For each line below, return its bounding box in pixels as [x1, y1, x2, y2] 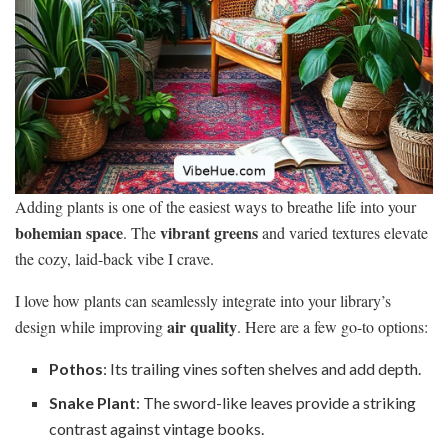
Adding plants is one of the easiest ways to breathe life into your [15, 196, 416, 218]
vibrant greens [160, 221, 258, 245]
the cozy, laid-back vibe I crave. [15, 248, 214, 270]
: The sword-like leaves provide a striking [136, 393, 417, 413]
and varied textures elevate [258, 222, 428, 244]
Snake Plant [49, 393, 137, 413]
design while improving [15, 316, 167, 338]
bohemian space [15, 221, 123, 245]
